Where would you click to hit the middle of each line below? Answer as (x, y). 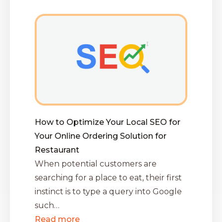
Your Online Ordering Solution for (101, 136)
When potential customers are (96, 164)
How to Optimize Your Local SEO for (108, 122)
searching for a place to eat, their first (108, 178)
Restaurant (57, 150)
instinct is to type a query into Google (108, 192)
